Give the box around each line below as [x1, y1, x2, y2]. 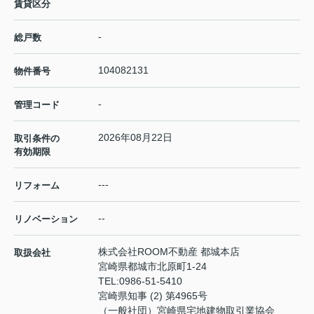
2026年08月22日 [98, 131, 172, 143]
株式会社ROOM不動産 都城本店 [98, 245, 240, 257]
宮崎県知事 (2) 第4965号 [98, 289, 207, 301]
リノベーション [14, 213, 78, 224]
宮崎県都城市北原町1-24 [98, 260, 210, 272]
